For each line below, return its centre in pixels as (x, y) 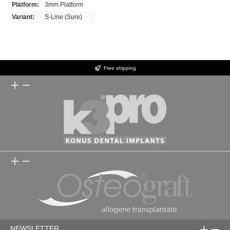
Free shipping (120, 68)
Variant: (23, 17)
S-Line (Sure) (64, 17)
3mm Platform (64, 5)
